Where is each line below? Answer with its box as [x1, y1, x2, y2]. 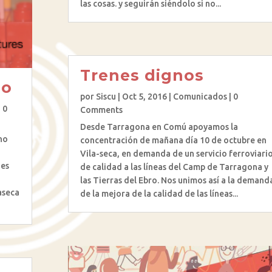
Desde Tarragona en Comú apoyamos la [80, 122, 238, 132]
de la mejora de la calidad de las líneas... [80, 189, 238, 199]
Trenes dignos [80, 66, 204, 85]
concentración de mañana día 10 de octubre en [80, 135, 267, 146]
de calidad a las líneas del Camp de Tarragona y [80, 162, 268, 172]
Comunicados [172, 92, 227, 102]
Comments [80, 105, 123, 115]
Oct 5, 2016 [121, 92, 167, 102]
